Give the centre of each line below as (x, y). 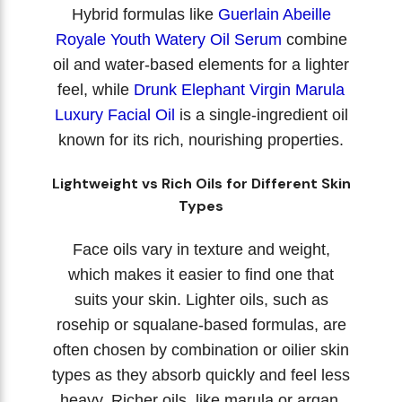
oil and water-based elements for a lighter (201, 64)
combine (314, 39)
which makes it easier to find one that (201, 274)
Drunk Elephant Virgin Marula (239, 89)
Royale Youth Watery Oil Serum (168, 39)
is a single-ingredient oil (261, 114)
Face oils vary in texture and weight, (201, 249)
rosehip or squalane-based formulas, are (201, 324)
